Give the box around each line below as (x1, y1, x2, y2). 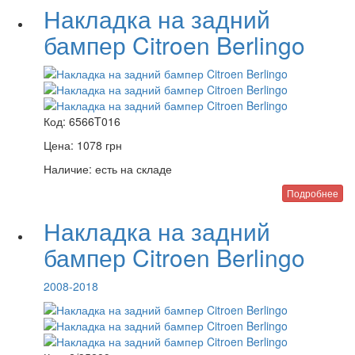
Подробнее (287, 186, 338, 200)
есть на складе (92, 161, 172, 177)
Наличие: (44, 161, 92, 177)
